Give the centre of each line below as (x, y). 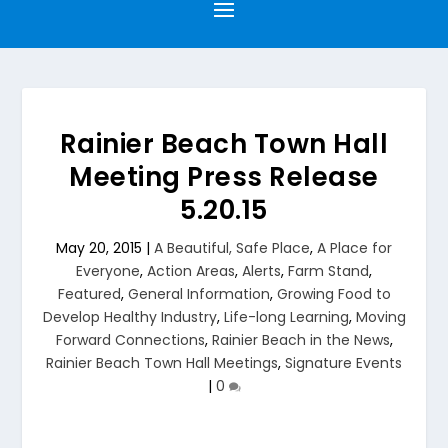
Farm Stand (328, 271)
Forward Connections (130, 340)
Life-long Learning (286, 317)
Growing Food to (333, 294)
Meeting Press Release (224, 177)
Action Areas (191, 271)
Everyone (108, 271)
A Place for (354, 248)
